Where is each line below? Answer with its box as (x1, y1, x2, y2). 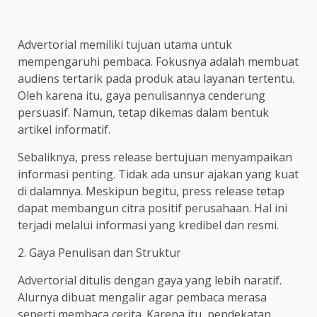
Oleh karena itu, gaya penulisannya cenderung (18, 87, 265, 103)
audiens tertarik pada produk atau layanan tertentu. (18, 70, 294, 86)
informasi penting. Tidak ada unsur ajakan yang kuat (18, 166, 299, 182)
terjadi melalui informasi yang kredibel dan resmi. (18, 217, 279, 233)
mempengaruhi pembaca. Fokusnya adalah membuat (18, 53, 299, 69)
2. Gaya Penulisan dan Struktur (18, 244, 181, 260)
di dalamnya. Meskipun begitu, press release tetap (18, 183, 284, 199)
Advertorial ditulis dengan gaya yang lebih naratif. (18, 272, 282, 288)
